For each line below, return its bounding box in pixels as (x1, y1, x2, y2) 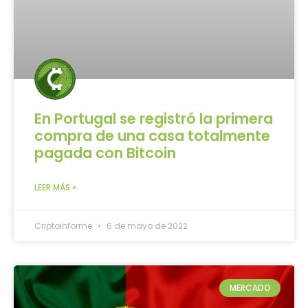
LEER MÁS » (34, 181, 76, 194)
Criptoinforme (34, 220, 94, 232)
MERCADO (229, 282, 271, 294)
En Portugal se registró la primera (34, 109, 273, 129)
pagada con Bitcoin (34, 143, 176, 164)
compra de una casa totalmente (34, 126, 270, 146)
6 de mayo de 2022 (104, 220, 188, 232)
